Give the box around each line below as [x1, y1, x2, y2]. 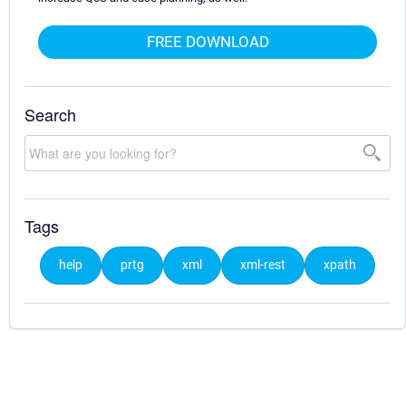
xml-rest [240, 257, 285, 274]
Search [24, 101, 76, 126]
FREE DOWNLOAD [146, 32, 269, 51]
